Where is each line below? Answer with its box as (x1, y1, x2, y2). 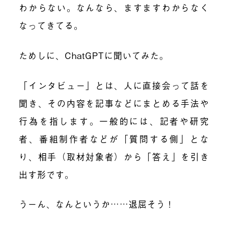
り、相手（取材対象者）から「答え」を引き (19, 150, 209, 163)
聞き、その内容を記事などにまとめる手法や (19, 96, 209, 109)
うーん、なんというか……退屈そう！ (19, 197, 184, 211)
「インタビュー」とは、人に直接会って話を (19, 78, 209, 92)
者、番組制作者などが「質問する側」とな (19, 132, 209, 145)
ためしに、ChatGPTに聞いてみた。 (19, 48, 169, 62)
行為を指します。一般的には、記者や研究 (19, 114, 209, 127)
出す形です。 (19, 167, 74, 181)
